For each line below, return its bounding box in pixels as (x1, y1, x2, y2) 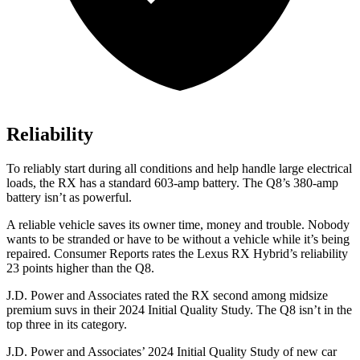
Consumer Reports (54, 247, 149, 261)
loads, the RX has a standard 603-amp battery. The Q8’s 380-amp (6, 176, 338, 190)
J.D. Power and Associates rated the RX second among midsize (6, 288, 328, 303)
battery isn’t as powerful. (6, 190, 132, 205)
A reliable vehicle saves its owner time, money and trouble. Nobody (6, 218, 350, 232)
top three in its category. (6, 317, 127, 332)
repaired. (6, 247, 54, 261)
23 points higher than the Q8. (6, 261, 154, 276)
